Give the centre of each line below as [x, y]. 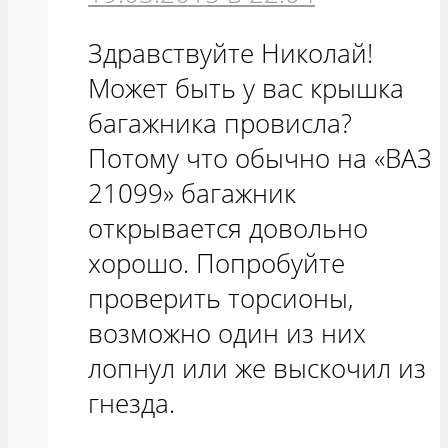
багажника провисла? [220, 124]
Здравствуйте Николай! [230, 54]
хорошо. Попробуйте [216, 264]
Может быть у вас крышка [246, 89]
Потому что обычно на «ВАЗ [260, 159]
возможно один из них [227, 334]
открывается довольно [228, 229]
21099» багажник [192, 194]
